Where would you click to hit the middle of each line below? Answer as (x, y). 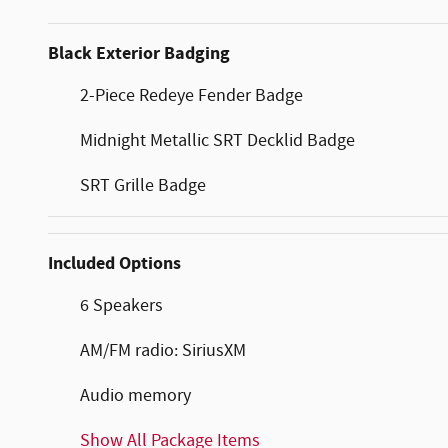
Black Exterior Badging (139, 53)
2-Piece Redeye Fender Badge (191, 95)
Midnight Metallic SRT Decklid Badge (217, 140)
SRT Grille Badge (143, 185)
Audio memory (135, 395)
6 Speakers (121, 305)
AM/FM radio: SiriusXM (163, 350)
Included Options (114, 263)
